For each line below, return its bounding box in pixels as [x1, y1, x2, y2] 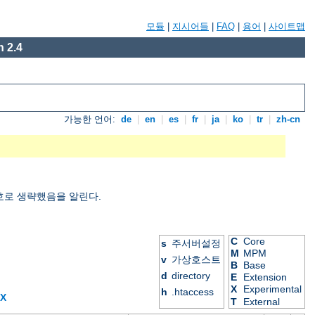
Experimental [243, 283, 302, 295]
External [243, 296, 281, 308]
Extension [243, 271, 288, 283]
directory [172, 270, 211, 282]
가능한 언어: [64, 114, 119, 125]
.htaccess [172, 286, 214, 298]
